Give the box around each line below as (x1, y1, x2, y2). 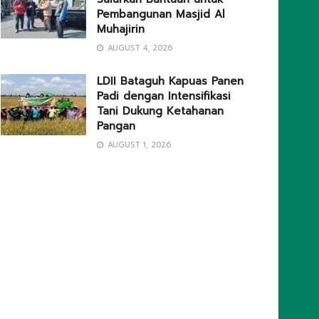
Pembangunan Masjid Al (97, 6, 225, 23)
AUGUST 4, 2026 (105, 42, 172, 55)
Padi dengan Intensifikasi (97, 88, 231, 105)
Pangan (97, 118, 135, 135)
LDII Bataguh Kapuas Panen (97, 73, 244, 90)
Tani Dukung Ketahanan (97, 103, 224, 120)
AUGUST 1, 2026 (105, 139, 171, 152)
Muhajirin (97, 21, 145, 38)
